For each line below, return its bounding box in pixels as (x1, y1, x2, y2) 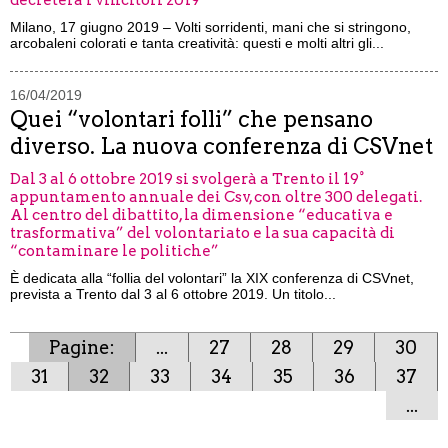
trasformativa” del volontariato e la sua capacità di (10, 224, 395, 242)
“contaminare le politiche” (10, 242, 219, 260)
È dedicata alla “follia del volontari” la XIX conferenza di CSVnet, (10, 270, 414, 286)
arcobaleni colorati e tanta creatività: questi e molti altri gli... (10, 35, 384, 51)
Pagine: (49, 337, 115, 358)
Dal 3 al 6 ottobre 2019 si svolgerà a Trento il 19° (10, 170, 364, 188)
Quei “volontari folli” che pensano (10, 106, 373, 132)
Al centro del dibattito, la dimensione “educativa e (10, 206, 393, 224)
